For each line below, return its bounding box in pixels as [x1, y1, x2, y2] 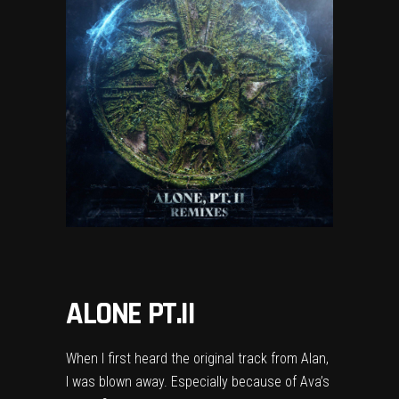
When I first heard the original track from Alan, [66, 350, 329, 367]
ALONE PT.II [66, 294, 195, 334]
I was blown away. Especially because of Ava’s [66, 373, 330, 390]
